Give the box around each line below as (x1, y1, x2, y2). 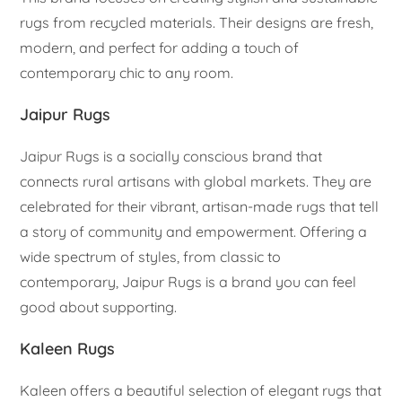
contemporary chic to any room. (20, 63, 234, 82)
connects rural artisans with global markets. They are (20, 171, 372, 190)
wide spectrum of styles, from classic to (20, 247, 282, 266)
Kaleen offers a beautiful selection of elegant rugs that (20, 380, 382, 399)
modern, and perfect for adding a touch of (20, 38, 300, 57)
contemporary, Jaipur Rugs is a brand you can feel (20, 272, 357, 291)
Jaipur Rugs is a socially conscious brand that (20, 146, 323, 165)
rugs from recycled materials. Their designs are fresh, (20, 13, 374, 31)
